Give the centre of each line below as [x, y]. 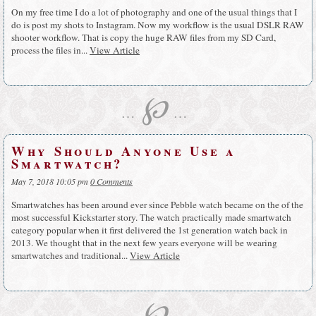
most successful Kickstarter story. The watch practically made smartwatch [151, 217]
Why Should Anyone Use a [124, 150]
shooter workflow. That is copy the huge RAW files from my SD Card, [144, 37]
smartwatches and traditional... [71, 255]
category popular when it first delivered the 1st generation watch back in [150, 230]
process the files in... [50, 50]
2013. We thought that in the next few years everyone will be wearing [144, 242]
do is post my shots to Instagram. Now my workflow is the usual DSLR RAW [158, 24]
